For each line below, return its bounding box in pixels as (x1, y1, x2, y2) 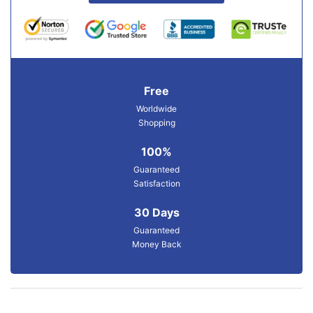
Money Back (131, 238, 182, 249)
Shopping (138, 117, 175, 128)
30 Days (133, 205, 180, 219)
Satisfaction (133, 177, 180, 189)
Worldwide (136, 103, 177, 114)
